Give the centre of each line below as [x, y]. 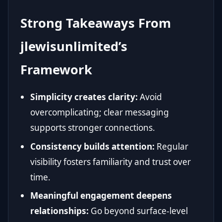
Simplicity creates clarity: [84, 97]
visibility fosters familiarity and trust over [111, 162]
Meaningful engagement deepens [101, 195]
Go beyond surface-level [138, 211]
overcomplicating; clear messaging [100, 112]
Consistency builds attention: [92, 146]
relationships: [59, 211]
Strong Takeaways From [96, 23]
